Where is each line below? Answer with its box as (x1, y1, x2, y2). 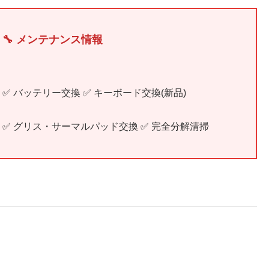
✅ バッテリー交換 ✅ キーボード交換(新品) (2, 88, 186, 98)
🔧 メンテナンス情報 (2, 34, 103, 46)
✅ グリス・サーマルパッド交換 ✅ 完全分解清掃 (2, 121, 209, 132)
